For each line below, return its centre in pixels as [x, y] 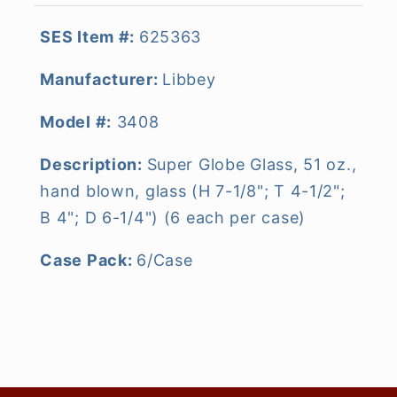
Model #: [76, 121]
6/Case [165, 260]
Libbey [189, 79]
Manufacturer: [101, 79]
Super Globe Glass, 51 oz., [252, 164]
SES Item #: [88, 36]
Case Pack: [86, 260]
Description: [93, 164]
